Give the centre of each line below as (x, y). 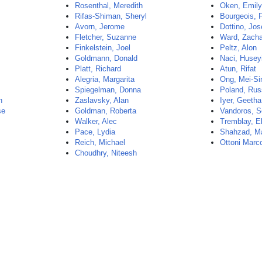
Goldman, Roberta (106, 111)
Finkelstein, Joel (103, 48)
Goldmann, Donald (106, 58)
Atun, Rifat (238, 69)
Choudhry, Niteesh (106, 153)
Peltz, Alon (239, 48)
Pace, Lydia (95, 132)
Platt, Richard (98, 69)
